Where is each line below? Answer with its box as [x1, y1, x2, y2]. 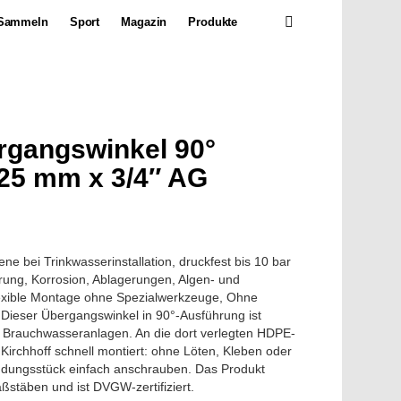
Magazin [121, 15, 167, 29]
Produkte [188, 15, 238, 29]
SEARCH [296, 12, 338, 21]
